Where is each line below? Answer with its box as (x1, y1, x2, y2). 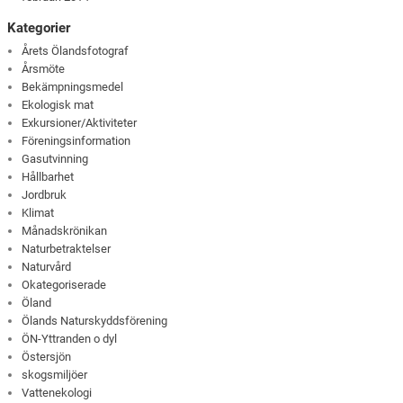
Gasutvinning (22, 152, 89, 166)
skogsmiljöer (22, 368, 88, 382)
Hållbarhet (22, 170, 75, 184)
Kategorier (7, 19, 71, 36)
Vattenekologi (22, 386, 93, 400)
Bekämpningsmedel (22, 80, 124, 94)
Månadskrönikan (22, 224, 108, 238)
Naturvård (22, 260, 72, 274)
